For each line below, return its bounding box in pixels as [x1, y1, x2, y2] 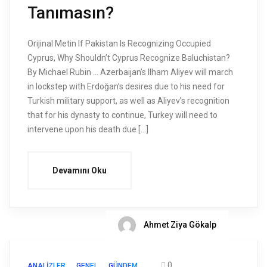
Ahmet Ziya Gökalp [142, 220, 216, 229]
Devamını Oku [52, 166, 107, 176]
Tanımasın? [27, 3, 114, 23]
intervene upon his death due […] [27, 125, 148, 135]
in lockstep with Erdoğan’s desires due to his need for [27, 82, 225, 92]
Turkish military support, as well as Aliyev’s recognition [27, 96, 229, 106]
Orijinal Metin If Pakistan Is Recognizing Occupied [27, 39, 211, 49]
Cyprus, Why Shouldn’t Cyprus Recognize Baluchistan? [27, 53, 230, 63]
